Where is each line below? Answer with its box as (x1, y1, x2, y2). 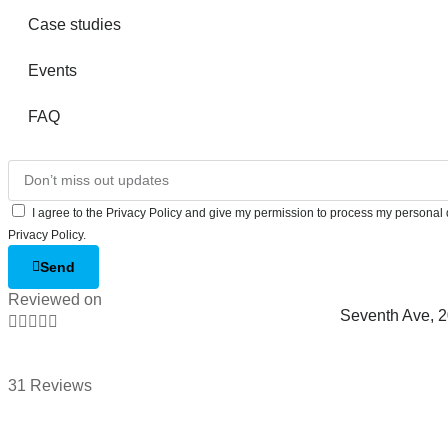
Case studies (28, 16, 121, 33)
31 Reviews (8, 377, 92, 394)
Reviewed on (8, 291, 102, 308)
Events (28, 62, 77, 79)
